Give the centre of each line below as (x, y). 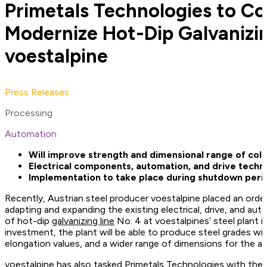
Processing (29, 113)
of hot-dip (28, 221)
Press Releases (37, 92)
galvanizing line (83, 221)
